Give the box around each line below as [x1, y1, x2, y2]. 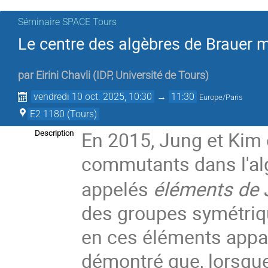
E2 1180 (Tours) [30, 108, 97, 120]
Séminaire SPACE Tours [18, 16, 117, 28]
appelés [81, 176, 154, 202]
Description [35, 129, 74, 138]
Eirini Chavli [36, 69, 90, 82]
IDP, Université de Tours [96, 69, 205, 82]
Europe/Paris [199, 93, 243, 102]
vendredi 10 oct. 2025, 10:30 [33, 91, 153, 103]
